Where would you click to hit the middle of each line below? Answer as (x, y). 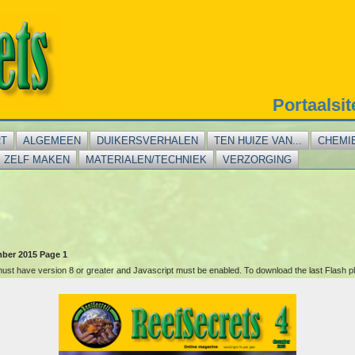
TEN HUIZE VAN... (258, 141)
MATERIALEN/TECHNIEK (147, 160)
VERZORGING (258, 160)
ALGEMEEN (52, 141)
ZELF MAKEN (37, 160)
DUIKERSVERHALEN (148, 141)
